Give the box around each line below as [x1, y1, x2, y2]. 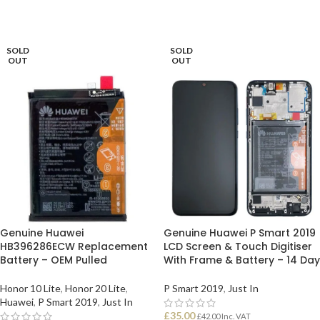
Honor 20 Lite [65, 282, 126, 294]
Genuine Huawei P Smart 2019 [164, 226, 316, 240]
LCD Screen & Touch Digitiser [164, 239, 312, 254]
